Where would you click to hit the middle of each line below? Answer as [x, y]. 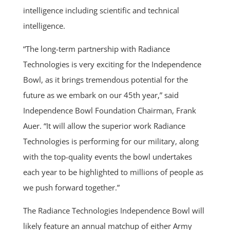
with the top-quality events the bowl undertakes [107, 157]
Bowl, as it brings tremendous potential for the [105, 80]
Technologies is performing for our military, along [111, 141]
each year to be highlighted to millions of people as [113, 172]
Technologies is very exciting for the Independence [112, 64]
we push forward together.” [71, 188]
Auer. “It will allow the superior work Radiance [104, 126]
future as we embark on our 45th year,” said [101, 95]
